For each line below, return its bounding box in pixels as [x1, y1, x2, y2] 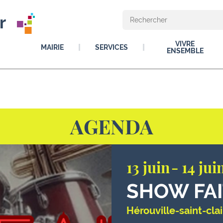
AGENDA [70, 113, 153, 139]
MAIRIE [41, 43, 64, 51]
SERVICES [95, 43, 128, 51]
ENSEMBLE [166, 47, 204, 55]
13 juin [126, 157, 170, 177]
